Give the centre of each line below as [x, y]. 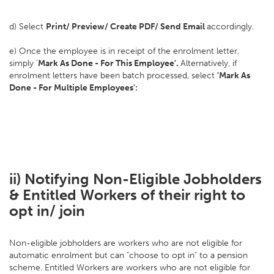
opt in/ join [47, 211]
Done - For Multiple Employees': [73, 88]
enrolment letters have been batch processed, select [113, 76]
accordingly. [231, 27]
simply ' [24, 63]
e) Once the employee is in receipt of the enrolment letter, [124, 51]
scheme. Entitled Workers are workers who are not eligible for [130, 268]
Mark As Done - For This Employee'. [109, 63]
